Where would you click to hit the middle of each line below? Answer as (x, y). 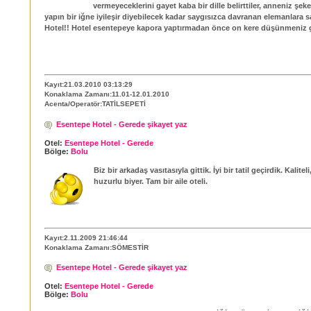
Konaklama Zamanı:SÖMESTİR (96, 248)
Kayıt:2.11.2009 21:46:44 (86, 238)
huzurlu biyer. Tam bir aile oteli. (151, 181)
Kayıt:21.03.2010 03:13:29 (89, 85)
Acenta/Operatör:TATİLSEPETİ (95, 104)
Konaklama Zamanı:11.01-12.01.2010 (107, 94)
